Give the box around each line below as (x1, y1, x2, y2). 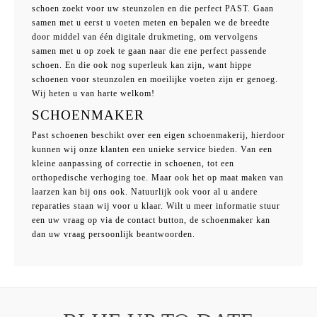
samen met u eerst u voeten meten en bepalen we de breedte (32, 17, 270, 28)
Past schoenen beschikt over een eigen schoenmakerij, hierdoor (32, 130, 285, 141)
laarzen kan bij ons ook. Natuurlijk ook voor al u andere (32, 187, 258, 197)
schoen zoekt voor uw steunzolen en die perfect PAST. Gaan (32, 3, 274, 13)
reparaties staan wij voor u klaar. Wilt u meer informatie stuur (32, 201, 280, 212)
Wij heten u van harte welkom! (32, 88, 155, 98)
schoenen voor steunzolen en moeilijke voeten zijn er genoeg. (32, 74, 278, 84)
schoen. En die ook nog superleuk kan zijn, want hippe (32, 59, 252, 70)
